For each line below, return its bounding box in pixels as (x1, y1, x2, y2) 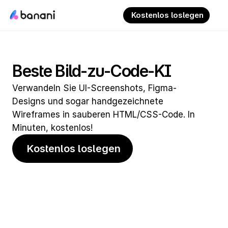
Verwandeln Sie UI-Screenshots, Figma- (12, 83, 177, 93)
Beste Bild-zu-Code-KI (12, 61, 171, 81)
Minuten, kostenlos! (12, 123, 93, 133)
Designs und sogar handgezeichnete (12, 96, 163, 106)
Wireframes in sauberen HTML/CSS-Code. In (12, 109, 195, 120)
